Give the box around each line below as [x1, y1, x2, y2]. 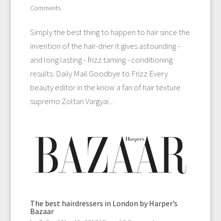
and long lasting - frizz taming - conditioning [30, 54, 173, 65]
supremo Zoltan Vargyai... [30, 95, 113, 107]
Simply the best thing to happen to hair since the [30, 26, 190, 37]
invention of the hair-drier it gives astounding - [30, 40, 180, 51]
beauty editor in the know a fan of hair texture [30, 81, 181, 93]
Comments [30, 3, 61, 12]
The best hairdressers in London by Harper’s [30, 198, 178, 208]
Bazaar [30, 206, 54, 216]
